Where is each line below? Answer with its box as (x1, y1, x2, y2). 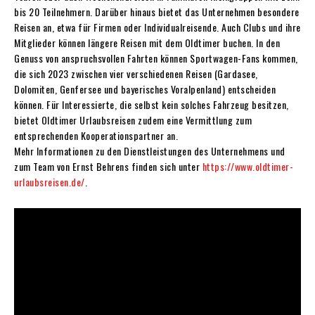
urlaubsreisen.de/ (14, 174, 85, 189)
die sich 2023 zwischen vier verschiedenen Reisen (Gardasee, (14, 65, 258, 81)
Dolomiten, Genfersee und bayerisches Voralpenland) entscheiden (14, 81, 276, 96)
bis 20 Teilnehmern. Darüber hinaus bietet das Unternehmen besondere (14, 4, 300, 19)
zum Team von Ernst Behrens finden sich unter (14, 158, 202, 174)
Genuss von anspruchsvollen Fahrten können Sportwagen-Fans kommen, (14, 50, 298, 65)
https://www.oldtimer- (202, 158, 293, 174)
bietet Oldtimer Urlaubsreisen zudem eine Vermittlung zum (14, 112, 252, 127)
